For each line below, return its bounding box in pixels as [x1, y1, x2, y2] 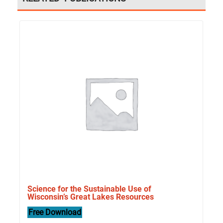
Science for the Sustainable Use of [27, 184, 151, 194]
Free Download [28, 207, 81, 217]
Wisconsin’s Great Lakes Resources [27, 192, 154, 202]
